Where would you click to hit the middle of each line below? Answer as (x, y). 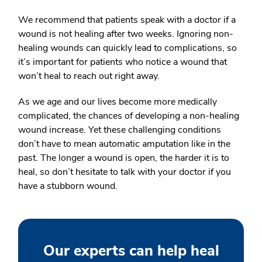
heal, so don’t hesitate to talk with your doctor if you (125, 172)
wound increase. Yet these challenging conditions (120, 130)
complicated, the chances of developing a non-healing (129, 116)
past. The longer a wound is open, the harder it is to (124, 158)
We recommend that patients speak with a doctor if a (127, 20)
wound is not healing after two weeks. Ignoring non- (126, 34)
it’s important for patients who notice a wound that (123, 62)
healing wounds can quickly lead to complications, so (127, 48)
